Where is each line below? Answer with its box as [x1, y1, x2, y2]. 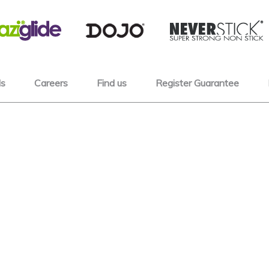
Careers [34, 77, 68, 89]
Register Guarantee [156, 77, 239, 89]
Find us [97, 77, 127, 89]
